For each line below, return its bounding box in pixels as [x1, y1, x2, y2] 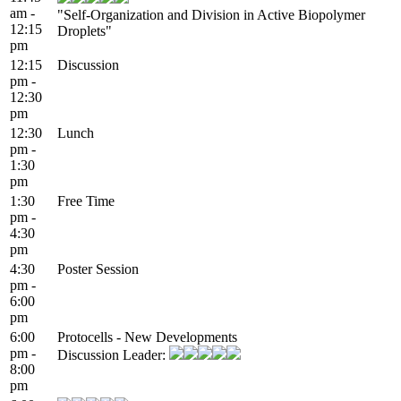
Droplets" [57, 22, 112, 38]
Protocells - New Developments [57, 328, 237, 345]
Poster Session [57, 260, 139, 277]
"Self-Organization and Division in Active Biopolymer [57, 6, 365, 22]
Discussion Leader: [57, 346, 169, 363]
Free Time [57, 192, 115, 209]
